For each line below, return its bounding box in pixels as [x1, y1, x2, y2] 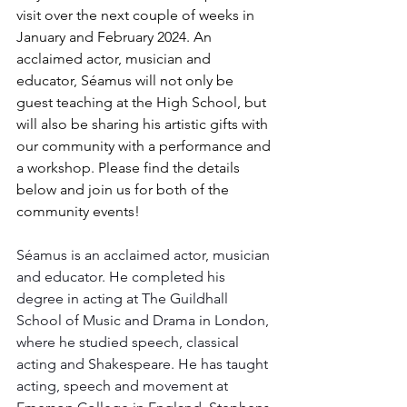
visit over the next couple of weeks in [16, 5, 258, 24]
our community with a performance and [16, 136, 274, 154]
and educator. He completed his [16, 267, 229, 285]
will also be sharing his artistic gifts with [16, 114, 272, 133]
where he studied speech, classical [16, 333, 243, 351]
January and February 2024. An [16, 27, 215, 45]
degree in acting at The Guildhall [16, 289, 232, 307]
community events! [16, 202, 140, 220]
